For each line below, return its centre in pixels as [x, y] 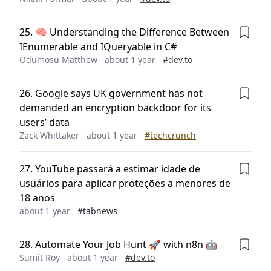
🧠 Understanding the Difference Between [132, 32]
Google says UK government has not [119, 93]
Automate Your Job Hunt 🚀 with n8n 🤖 [126, 244]
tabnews [100, 211]
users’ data [44, 122]
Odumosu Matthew [58, 60]
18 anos [37, 198]
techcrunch [173, 135]
